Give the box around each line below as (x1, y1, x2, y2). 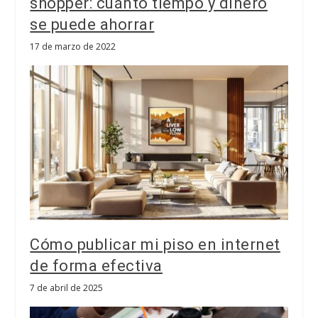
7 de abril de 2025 (30, 281, 104, 294)
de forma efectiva (30, 256, 163, 275)
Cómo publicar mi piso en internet (30, 235, 280, 253)
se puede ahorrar (30, 15, 155, 33)
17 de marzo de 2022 (30, 40, 116, 53)
